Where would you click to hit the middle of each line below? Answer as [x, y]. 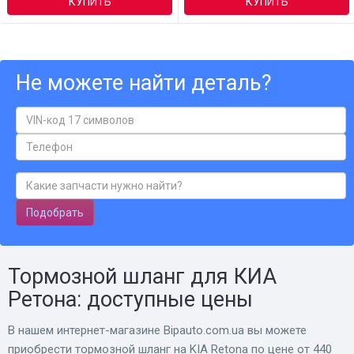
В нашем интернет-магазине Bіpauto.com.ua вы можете [157, 330]
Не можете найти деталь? [144, 83]
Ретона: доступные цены [130, 299]
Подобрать [55, 212]
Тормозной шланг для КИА [142, 276]
